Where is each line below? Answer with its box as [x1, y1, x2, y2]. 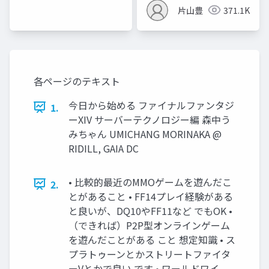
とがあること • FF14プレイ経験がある [68, 189, 233, 204]
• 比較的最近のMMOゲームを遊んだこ [68, 174, 232, 189]
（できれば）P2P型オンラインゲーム [68, 217, 230, 232]
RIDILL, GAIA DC [68, 141, 139, 156]
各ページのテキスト [34, 73, 120, 88]
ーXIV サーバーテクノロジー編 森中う [68, 112, 231, 127]
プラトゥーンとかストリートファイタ [68, 246, 231, 261]
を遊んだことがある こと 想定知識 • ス [68, 232, 235, 247]
